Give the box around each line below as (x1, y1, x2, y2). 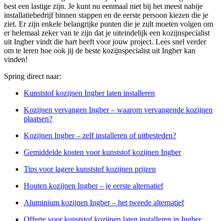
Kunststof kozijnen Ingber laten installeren (24, 89, 155, 98)
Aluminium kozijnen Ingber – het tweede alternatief (24, 198, 184, 207)
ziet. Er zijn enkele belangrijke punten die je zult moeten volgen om (4, 20, 213, 29)
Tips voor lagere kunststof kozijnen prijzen (24, 165, 156, 174)
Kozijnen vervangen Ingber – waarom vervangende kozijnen (24, 106, 213, 114)
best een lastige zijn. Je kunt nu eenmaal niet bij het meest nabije (4, 2, 203, 11)
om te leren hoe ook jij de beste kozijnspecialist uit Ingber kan (4, 46, 195, 55)
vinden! (4, 55, 28, 64)
